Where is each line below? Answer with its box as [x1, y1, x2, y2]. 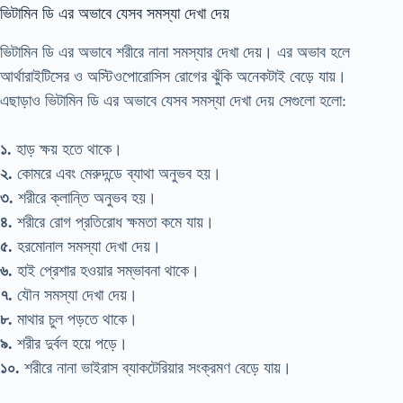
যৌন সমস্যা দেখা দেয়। [13, 285, 138, 304]
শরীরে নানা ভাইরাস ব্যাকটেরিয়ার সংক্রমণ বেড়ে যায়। [20, 358, 291, 377]
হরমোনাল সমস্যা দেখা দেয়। [13, 237, 161, 255]
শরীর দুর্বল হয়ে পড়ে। [13, 334, 128, 353]
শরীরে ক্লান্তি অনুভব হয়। [13, 188, 157, 207]
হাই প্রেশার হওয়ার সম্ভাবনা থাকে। [13, 261, 200, 280]
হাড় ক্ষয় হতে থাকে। [12, 139, 122, 158]
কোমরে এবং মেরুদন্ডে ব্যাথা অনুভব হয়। [13, 164, 221, 183]
